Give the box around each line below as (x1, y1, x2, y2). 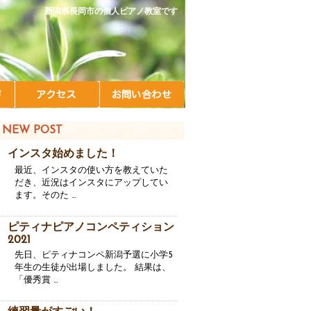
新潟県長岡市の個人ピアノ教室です (44, 8, 178, 16)
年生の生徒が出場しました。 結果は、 (15, 263, 171, 272)
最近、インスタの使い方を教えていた (15, 166, 168, 175)
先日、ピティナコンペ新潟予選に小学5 (15, 251, 173, 260)
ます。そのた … (15, 191, 76, 200)
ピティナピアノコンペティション (8, 222, 174, 233)
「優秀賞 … (15, 276, 58, 285)
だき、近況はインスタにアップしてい (15, 178, 168, 187)
